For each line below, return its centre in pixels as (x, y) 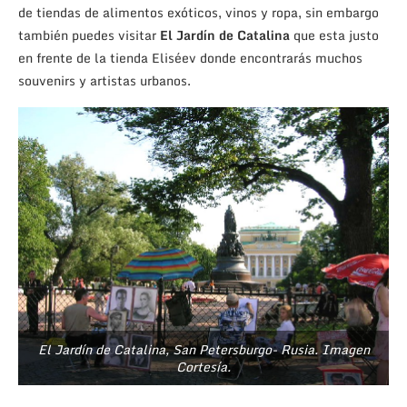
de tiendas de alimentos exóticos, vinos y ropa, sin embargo (199, 13)
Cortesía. (203, 367)
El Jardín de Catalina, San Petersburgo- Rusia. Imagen (203, 350)
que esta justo (334, 35)
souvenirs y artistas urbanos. (104, 81)
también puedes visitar (89, 35)
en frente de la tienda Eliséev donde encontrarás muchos (190, 58)
